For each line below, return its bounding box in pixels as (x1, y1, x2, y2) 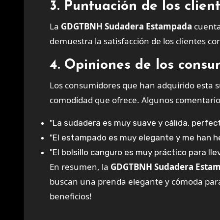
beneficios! (50, 191, 92, 202)
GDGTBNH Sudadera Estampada (61, 21, 192, 32)
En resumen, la (54, 161, 110, 172)
